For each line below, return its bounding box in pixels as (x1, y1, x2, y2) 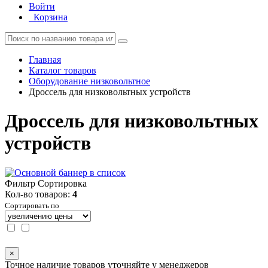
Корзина (33, 12, 68, 22)
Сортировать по (5, 200, 59, 210)
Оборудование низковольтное (29, 76, 150, 86)
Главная (29, 54, 61, 65)
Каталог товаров (29, 65, 96, 75)
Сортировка (38, 178, 87, 188)
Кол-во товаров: (5, 188, 72, 199)
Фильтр (5, 178, 35, 188)
